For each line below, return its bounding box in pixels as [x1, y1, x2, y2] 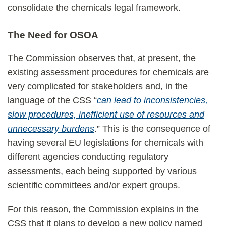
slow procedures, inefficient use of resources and [8, 109, 204, 120]
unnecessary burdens [8, 124, 94, 134]
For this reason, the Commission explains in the [8, 204, 199, 214]
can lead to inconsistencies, [97, 95, 208, 105]
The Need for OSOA [8, 30, 98, 40]
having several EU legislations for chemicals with [8, 138, 203, 148]
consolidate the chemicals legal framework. [8, 3, 181, 13]
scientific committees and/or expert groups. [8, 180, 180, 190]
